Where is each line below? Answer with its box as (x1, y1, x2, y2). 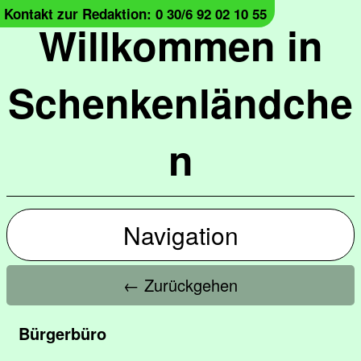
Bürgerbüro (19, 322, 106, 345)
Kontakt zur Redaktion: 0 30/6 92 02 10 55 (4, 4, 267, 23)
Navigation (122, 218, 239, 252)
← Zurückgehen (123, 273, 238, 297)
